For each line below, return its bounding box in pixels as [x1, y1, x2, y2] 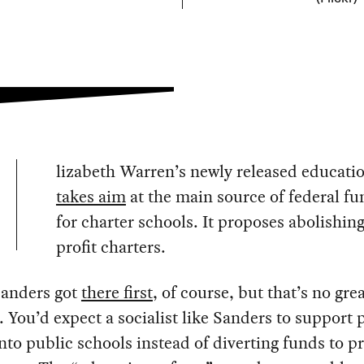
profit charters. [55, 235, 166, 260]
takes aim [55, 184, 126, 210]
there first [80, 280, 153, 305]
